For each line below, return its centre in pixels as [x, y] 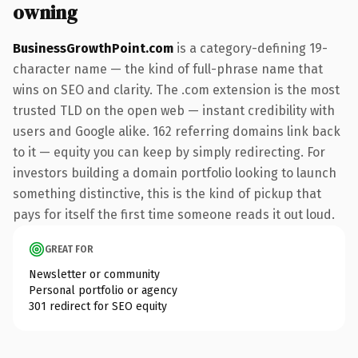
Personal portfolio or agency [103, 290]
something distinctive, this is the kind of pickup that [167, 193]
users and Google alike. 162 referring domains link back [177, 131]
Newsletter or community [94, 274]
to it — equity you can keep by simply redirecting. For [169, 152]
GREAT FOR [69, 249]
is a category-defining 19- [251, 48]
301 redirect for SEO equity [98, 306]
